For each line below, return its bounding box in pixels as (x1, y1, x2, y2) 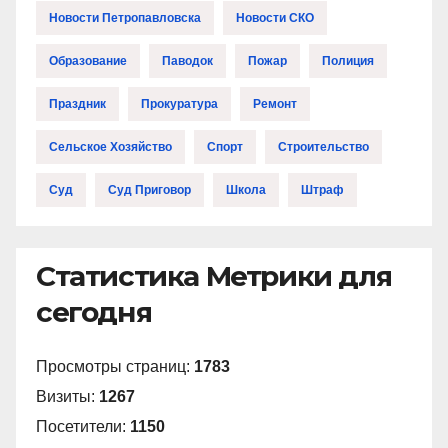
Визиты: (36, 388, 99, 406)
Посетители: (36, 418, 130, 436)
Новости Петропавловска (49, 10, 201, 25)
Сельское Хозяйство (49, 139, 172, 154)
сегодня (36, 294, 152, 329)
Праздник (49, 96, 106, 111)
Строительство (278, 139, 369, 154)
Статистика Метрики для (36, 258, 392, 293)
